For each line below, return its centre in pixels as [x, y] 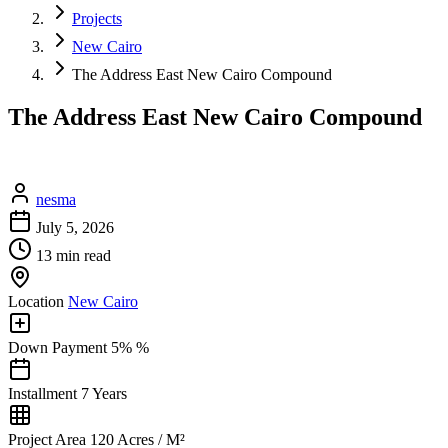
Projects [97, 18]
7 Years [104, 394]
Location [36, 302]
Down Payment [57, 348]
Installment [42, 394]
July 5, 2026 [75, 228]
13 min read [73, 256]
